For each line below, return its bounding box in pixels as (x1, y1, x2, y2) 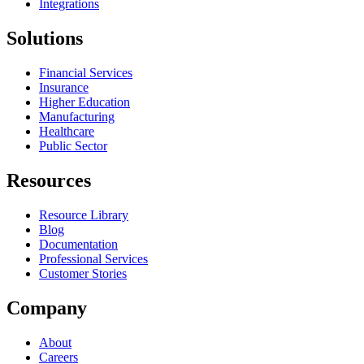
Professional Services (39, 251, 148, 266)
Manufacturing (39, 110, 115, 123)
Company (6, 297, 87, 318)
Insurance (39, 80, 89, 94)
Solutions (6, 28, 83, 50)
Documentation (39, 236, 118, 251)
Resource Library (39, 207, 128, 222)
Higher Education (39, 95, 130, 109)
